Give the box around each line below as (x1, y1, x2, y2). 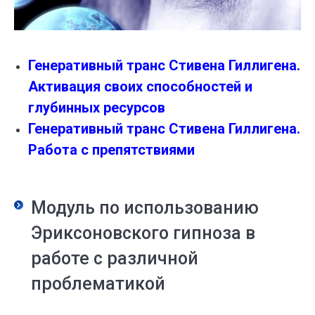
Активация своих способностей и (28, 78, 252, 96)
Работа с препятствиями (28, 141, 195, 159)
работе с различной (31, 248, 198, 269)
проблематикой (31, 274, 165, 295)
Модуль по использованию (31, 198, 259, 219)
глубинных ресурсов (28, 99, 165, 117)
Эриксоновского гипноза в (31, 223, 255, 244)
